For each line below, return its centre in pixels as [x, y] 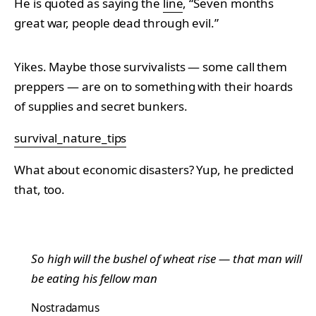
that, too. [40, 189]
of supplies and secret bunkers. [101, 106]
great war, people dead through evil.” [116, 23]
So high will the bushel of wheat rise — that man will [166, 258]
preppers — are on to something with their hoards [154, 86]
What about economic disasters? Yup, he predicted [154, 169]
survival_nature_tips [71, 138]
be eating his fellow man [95, 278]
